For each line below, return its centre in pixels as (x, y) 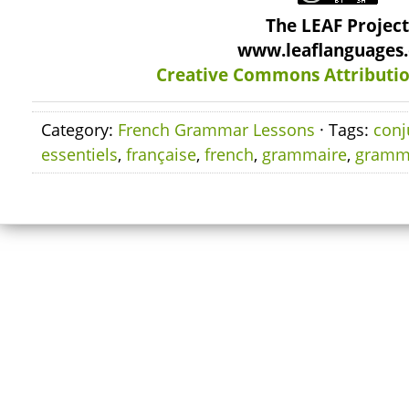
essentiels (79, 154)
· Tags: (344, 130)
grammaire (304, 154)
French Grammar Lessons (216, 130)
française (161, 154)
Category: (79, 130)
